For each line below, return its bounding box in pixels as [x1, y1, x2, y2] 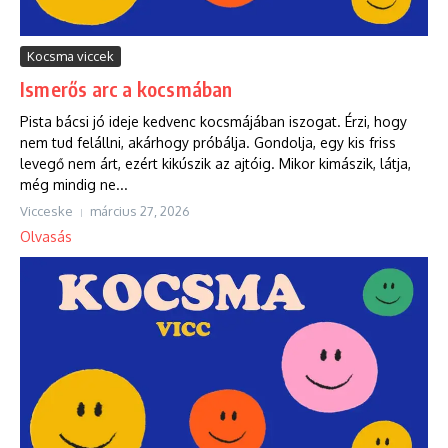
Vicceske [20, 203, 73, 220]
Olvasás [20, 228, 72, 246]
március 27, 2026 [90, 203, 190, 220]
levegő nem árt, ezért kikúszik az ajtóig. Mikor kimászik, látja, [20, 155, 411, 173]
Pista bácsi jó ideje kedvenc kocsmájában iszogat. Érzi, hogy [20, 113, 407, 131]
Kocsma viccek [27, 48, 114, 65]
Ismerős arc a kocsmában [20, 76, 233, 102]
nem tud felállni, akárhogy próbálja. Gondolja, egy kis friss [20, 134, 396, 152]
